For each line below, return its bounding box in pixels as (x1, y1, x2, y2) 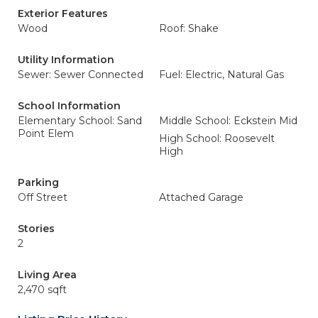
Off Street (18, 191, 67, 204)
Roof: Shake (159, 22, 219, 35)
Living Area (18, 268, 77, 281)
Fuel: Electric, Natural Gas (159, 68, 284, 81)
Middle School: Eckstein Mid (159, 114, 297, 127)
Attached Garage (159, 191, 243, 204)
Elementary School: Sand (18, 114, 142, 127)
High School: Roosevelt (159, 132, 275, 145)
